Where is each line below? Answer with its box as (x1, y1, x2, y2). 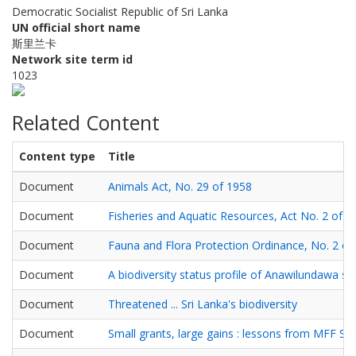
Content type (19, 148, 95, 164)
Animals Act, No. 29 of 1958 (108, 178, 252, 194)
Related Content (12, 108, 160, 136)
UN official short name (12, 19, 141, 35)
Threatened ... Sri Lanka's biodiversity (108, 296, 297, 311)
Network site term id (12, 51, 133, 67)
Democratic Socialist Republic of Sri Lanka (12, 3, 228, 19)
